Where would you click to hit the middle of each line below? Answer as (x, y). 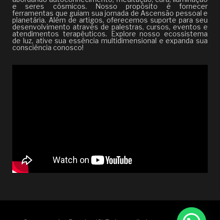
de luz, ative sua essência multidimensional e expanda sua (110, 41)
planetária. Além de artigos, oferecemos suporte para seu (110, 20)
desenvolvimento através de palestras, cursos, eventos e (110, 27)
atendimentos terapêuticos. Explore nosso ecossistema (110, 34)
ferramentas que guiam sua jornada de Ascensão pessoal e (110, 13)
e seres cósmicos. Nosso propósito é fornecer (110, 6)
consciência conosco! (48, 47)
